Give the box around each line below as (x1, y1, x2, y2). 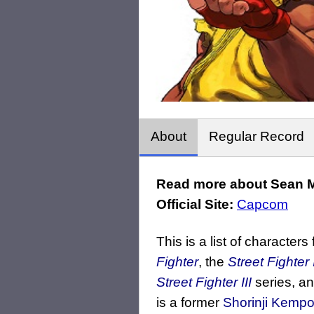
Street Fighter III (156, 275, 252, 290)
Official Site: (156, 197, 233, 212)
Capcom (237, 197, 288, 212)
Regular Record (209, 129, 304, 144)
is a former (156, 295, 223, 310)
